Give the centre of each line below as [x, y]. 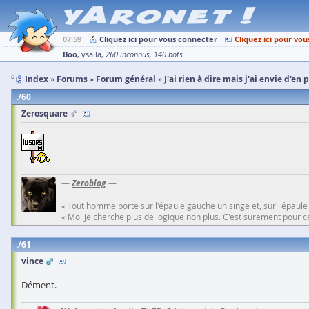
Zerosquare [44, 113]
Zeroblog [89, 183]
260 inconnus [128, 54]
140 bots [168, 54]
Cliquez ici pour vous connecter [158, 39]
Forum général [126, 79]
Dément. [39, 285]
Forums [72, 79]
